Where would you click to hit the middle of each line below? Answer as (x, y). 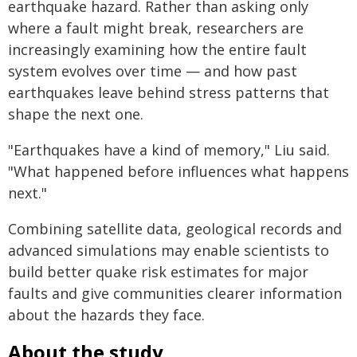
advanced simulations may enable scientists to (169, 250)
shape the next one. (76, 114)
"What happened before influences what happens (178, 171)
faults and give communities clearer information (175, 293)
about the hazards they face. (106, 315)
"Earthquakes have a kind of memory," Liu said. (169, 150)
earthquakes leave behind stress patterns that (169, 92)
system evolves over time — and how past (153, 71)
